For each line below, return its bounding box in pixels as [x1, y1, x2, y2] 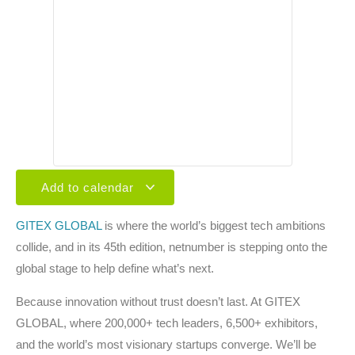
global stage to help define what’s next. [16, 261, 214, 276]
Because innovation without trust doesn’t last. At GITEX [16, 294, 300, 308]
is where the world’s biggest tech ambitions [101, 219, 326, 233]
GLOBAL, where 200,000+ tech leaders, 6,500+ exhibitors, [16, 315, 318, 330]
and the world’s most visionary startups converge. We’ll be [16, 337, 316, 351]
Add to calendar [40, 181, 138, 195]
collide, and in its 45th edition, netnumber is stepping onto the [16, 240, 327, 254]
